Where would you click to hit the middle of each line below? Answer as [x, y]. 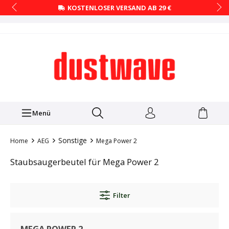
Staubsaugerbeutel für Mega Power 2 [85, 162]
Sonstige [73, 141]
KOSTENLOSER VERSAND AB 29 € [119, 7]
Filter [121, 196]
